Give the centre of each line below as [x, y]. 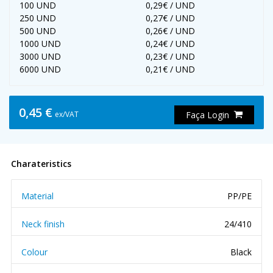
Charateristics [41, 164]
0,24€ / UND [170, 44]
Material [37, 196]
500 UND [38, 31]
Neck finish [43, 224]
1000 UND [40, 44]
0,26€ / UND [170, 31]
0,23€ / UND [170, 56]
